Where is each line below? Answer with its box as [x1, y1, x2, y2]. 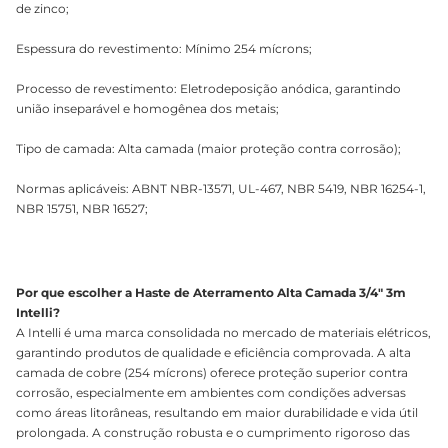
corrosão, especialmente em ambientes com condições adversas [16, 385, 406, 400]
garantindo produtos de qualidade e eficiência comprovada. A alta [16, 345, 411, 360]
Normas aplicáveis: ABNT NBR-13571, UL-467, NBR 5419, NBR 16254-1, [16, 181, 426, 196]
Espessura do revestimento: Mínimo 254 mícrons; [16, 41, 312, 56]
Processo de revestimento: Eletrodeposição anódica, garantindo [16, 81, 401, 96]
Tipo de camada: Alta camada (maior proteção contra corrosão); [16, 141, 401, 156]
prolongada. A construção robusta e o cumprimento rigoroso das [16, 425, 410, 440]
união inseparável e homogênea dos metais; [16, 101, 279, 116]
